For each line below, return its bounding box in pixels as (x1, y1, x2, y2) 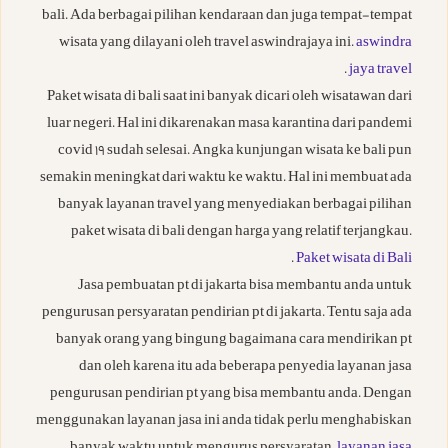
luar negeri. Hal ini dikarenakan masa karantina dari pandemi (47, 113, 412, 137)
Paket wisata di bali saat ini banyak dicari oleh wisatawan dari (47, 86, 412, 110)
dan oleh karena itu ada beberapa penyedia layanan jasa (79, 356, 412, 380)
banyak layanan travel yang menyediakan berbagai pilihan (58, 194, 412, 218)
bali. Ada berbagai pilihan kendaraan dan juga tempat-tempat (42, 5, 412, 29)
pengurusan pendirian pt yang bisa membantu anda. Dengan (50, 383, 412, 407)
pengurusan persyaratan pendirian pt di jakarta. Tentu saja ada (42, 302, 412, 326)
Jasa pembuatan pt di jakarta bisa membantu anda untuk (78, 275, 412, 299)
